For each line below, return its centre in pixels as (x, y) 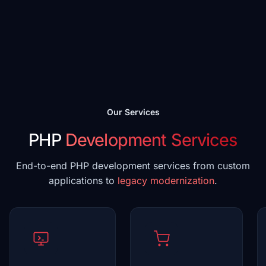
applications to (83, 180)
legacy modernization (166, 180)
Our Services (133, 112)
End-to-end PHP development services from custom (133, 166)
